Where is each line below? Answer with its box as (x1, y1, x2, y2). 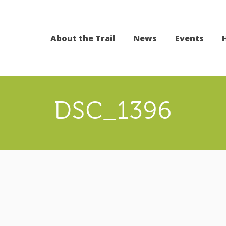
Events (175, 33, 204, 44)
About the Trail (50, 33, 115, 44)
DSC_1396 (53, 97, 173, 124)
